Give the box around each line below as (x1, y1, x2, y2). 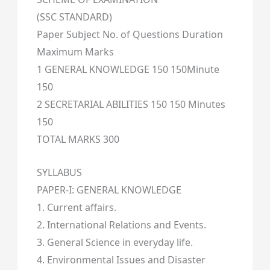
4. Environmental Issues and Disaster (36, 253, 206, 266)
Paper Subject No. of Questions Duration (36, 28, 223, 42)
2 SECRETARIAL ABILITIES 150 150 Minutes (36, 98, 225, 111)
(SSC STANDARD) (36, 10, 112, 24)
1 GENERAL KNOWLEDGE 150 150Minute (36, 63, 219, 77)
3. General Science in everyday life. (36, 235, 193, 249)
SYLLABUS (36, 165, 82, 179)
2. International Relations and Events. (36, 218, 206, 231)
